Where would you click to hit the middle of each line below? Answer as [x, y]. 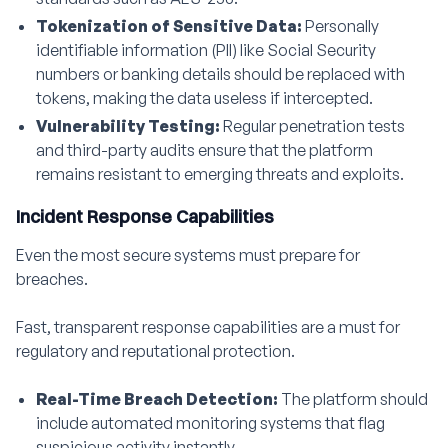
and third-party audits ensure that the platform [204, 150]
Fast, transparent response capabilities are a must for [208, 327]
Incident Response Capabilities [145, 216]
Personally [342, 26]
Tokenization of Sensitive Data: [170, 26]
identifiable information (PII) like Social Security [206, 50]
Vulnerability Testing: [129, 126]
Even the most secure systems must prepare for [188, 255]
